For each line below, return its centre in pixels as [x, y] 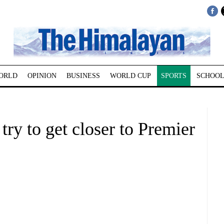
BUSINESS [83, 76]
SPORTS [173, 76]
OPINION [42, 76]
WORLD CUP [130, 76]
